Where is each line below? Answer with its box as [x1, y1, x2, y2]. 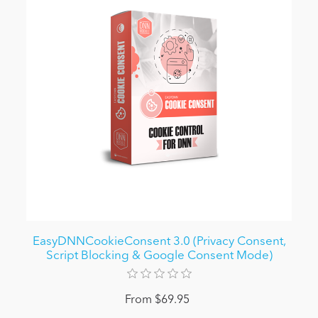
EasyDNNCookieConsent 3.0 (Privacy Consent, [32, 236, 286, 248]
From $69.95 [125, 295, 190, 307]
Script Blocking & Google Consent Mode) [45, 250, 273, 263]
